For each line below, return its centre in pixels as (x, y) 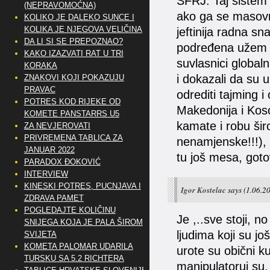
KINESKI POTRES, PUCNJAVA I (82, 186)
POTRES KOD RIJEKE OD (72, 102)
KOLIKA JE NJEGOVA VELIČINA (83, 29)
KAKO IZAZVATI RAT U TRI (74, 53)
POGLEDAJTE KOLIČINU (70, 210)
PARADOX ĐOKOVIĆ (62, 162)
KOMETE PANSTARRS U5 (71, 114)
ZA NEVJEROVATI (57, 126)
